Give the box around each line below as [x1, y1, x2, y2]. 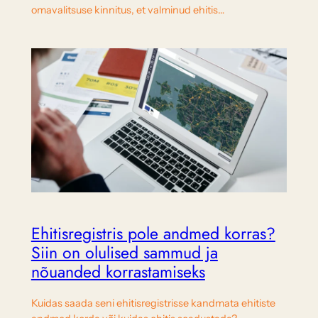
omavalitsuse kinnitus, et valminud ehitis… [31, 3, 224, 16]
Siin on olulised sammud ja [31, 240, 218, 265]
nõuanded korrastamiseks [31, 259, 205, 284]
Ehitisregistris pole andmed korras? [31, 221, 275, 246]
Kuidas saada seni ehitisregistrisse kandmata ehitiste [31, 296, 275, 309]
